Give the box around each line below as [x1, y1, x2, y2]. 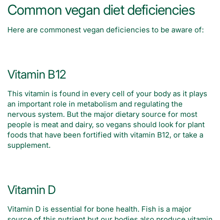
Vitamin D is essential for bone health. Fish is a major [7, 204, 192, 214]
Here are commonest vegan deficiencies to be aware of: [7, 25, 204, 35]
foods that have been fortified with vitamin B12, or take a [7, 130, 203, 140]
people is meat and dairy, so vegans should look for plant [7, 120, 205, 130]
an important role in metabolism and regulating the [7, 99, 183, 109]
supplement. [7, 140, 51, 150]
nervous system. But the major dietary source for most [7, 110, 197, 119]
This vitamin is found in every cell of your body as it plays [7, 89, 207, 99]
